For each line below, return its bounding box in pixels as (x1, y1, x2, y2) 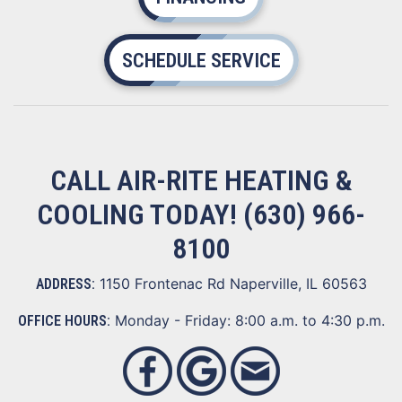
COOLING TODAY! (37, 197, 243, 232)
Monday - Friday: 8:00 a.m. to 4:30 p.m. (109, 311, 385, 329)
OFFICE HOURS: (17, 312, 110, 329)
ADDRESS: (35, 275, 95, 293)
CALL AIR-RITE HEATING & (49, 163, 353, 197)
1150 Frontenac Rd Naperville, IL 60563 (99, 275, 367, 293)
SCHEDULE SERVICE (121, 48, 281, 72)
